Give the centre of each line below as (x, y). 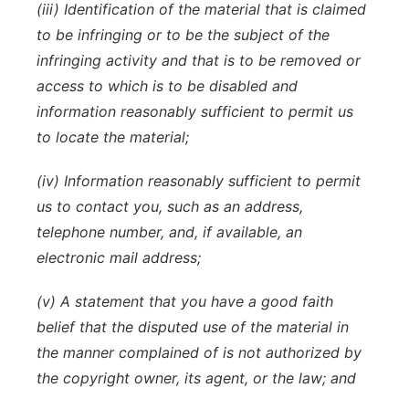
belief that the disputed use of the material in (193, 327)
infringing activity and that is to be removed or (199, 60)
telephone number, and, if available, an (169, 232)
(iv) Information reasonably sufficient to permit (199, 181)
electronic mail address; (119, 257)
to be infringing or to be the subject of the (183, 35)
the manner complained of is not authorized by (199, 352)
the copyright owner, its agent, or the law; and (196, 378)
